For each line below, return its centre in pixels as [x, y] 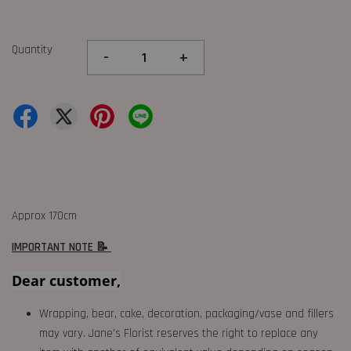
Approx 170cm [44, 216]
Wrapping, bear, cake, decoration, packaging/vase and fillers [186, 314]
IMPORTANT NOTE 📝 [62, 248]
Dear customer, [66, 281]
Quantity [32, 50]
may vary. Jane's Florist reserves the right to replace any [179, 334]
